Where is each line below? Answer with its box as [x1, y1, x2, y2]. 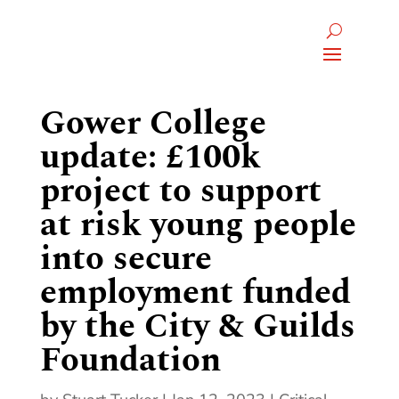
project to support [39, 166, 322, 217]
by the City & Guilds [39, 301, 355, 353]
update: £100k [39, 132, 261, 183]
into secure [39, 233, 212, 285]
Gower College [39, 98, 266, 150]
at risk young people [39, 199, 356, 251]
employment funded [39, 267, 351, 319]
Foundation [39, 335, 221, 387]
